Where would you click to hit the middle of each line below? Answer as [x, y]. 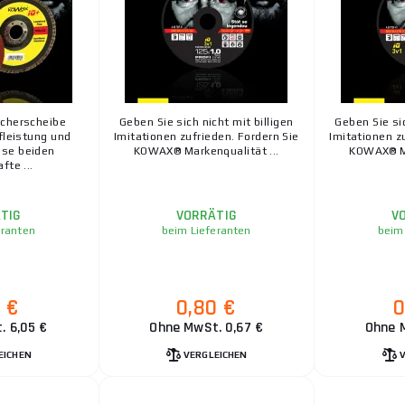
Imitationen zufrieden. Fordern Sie [206, 136]
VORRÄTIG [206, 215]
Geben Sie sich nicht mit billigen [206, 122]
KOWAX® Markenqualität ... [206, 151]
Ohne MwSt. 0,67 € [207, 327]
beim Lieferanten [207, 230]
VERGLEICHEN [216, 354]
